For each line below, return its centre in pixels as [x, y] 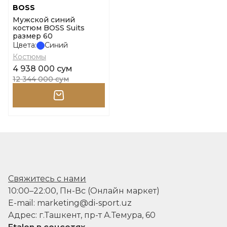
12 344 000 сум [41, 79]
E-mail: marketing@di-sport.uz [70, 203]
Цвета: [25, 45]
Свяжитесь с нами [47, 179]
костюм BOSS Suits [49, 28]
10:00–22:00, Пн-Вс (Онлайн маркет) [84, 191]
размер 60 [33, 36]
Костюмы [29, 57]
